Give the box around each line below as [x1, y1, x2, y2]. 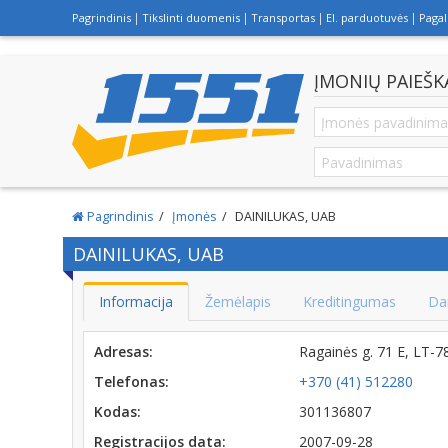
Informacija [99, 292, 173, 311]
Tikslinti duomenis [142, 10, 240, 25]
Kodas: [94, 402, 141, 421]
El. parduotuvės [326, 10, 408, 25]
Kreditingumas [303, 292, 396, 311]
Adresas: [94, 342, 153, 361]
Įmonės [172, 208, 217, 225]
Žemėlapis [205, 292, 271, 311]
